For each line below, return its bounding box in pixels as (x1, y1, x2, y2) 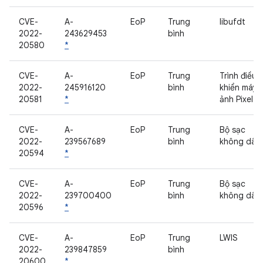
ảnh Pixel (220, 94, 253, 104)
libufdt (220, 16, 245, 27)
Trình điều (220, 70, 257, 81)
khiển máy (220, 82, 257, 93)
